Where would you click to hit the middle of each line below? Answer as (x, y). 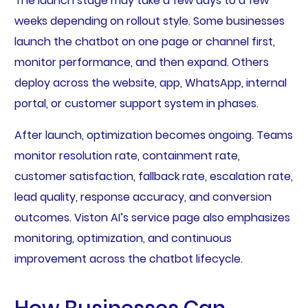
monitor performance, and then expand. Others (141, 63)
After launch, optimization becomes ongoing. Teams (153, 135)
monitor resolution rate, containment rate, (127, 156)
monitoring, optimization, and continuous (123, 239)
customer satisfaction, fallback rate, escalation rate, (153, 177)
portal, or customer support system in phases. (136, 104)
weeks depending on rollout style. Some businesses (149, 21)
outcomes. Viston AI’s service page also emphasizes (152, 218)
